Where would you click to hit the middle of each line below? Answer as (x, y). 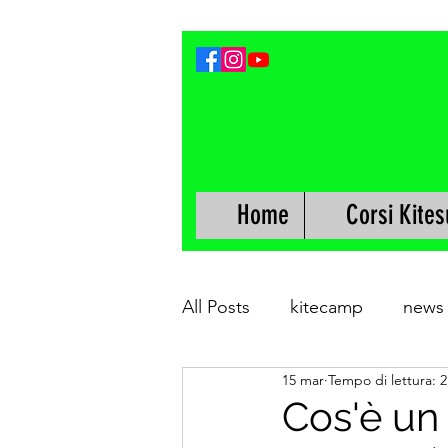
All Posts (216, 306)
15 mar (303, 379)
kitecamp (326, 306)
